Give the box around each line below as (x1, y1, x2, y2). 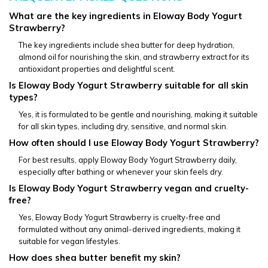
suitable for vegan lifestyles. (19, 236, 120, 246)
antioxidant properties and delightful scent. (19, 63, 175, 74)
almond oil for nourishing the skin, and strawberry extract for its (19, 51, 249, 62)
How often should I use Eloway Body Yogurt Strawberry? (9, 136, 259, 148)
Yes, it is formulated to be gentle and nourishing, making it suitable (19, 109, 258, 119)
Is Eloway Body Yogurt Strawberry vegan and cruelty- (9, 182, 249, 194)
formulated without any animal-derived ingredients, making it (19, 224, 240, 234)
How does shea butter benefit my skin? (9, 251, 181, 263)
